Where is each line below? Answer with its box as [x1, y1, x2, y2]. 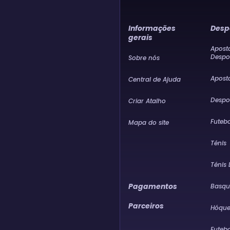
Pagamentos [128, 181, 177, 192]
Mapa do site [128, 118, 169, 127]
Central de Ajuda [128, 75, 181, 84]
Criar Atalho [128, 97, 166, 105]
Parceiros [128, 201, 164, 212]
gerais [128, 32, 152, 43]
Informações [128, 23, 176, 33]
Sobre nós [128, 53, 160, 62]
